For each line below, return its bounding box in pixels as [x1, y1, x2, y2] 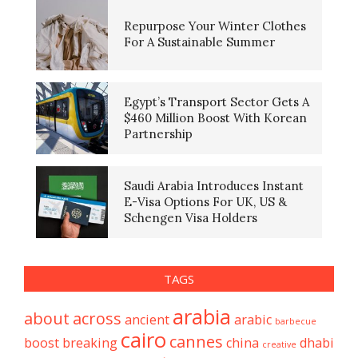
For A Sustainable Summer [124, 34, 275, 50]
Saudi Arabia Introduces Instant [124, 178, 304, 194]
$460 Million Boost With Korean [124, 110, 307, 126]
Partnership [124, 126, 193, 142]
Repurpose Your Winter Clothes [124, 18, 306, 34]
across [73, 308, 121, 330]
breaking [62, 334, 117, 352]
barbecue [275, 316, 316, 328]
